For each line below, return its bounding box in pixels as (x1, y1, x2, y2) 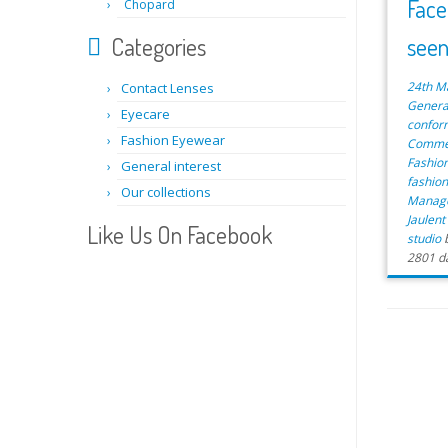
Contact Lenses (121, 79, 214, 97)
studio (407, 230, 445, 247)
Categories (111, 31, 206, 62)
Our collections (121, 183, 211, 201)
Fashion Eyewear (121, 131, 225, 149)
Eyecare (121, 105, 170, 123)
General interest (121, 157, 221, 175)
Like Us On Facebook (87, 219, 272, 250)
